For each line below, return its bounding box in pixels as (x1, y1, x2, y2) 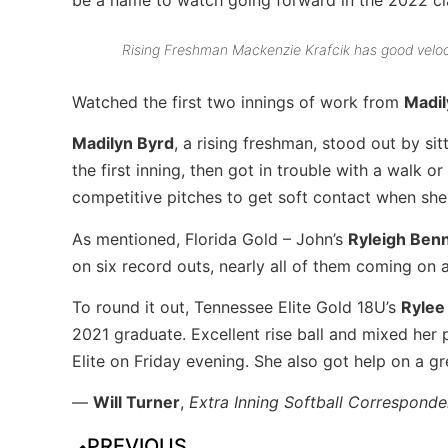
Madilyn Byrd (72, 133, 174, 154)
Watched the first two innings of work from (72, 91, 404, 112)
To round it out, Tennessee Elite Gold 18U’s (72, 296, 401, 317)
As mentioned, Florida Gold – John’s (72, 228, 348, 249)
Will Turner (93, 392, 180, 413)
